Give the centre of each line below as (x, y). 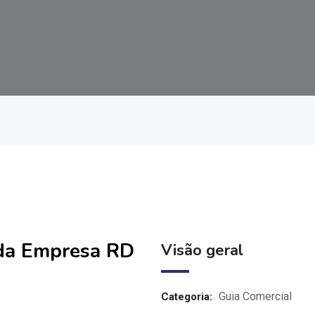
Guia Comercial (255, 296)
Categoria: (186, 297)
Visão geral (202, 250)
